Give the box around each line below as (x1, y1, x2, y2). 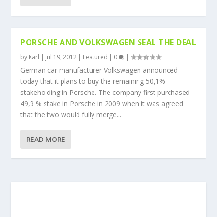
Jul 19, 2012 (46, 53, 77, 61)
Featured (83, 53, 108, 61)
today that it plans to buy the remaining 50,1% (20, 77, 166, 86)
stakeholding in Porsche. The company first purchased (20, 88, 190, 97)
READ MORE (26, 135, 66, 144)
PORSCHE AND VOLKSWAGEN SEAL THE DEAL (20, 37, 197, 47)
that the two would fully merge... (20, 110, 122, 119)
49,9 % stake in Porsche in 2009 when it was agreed (20, 99, 184, 108)
